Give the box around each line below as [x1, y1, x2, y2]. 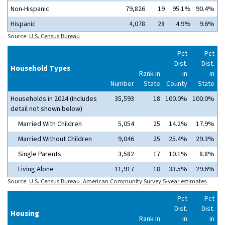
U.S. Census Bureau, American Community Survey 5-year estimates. [29, 177, 208, 186]
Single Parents [18, 149, 61, 159]
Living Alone [18, 164, 54, 174]
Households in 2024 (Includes [11, 94, 97, 104]
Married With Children [18, 119, 82, 129]
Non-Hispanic [11, 4, 49, 14]
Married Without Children [18, 134, 92, 144]
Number [110, 79, 134, 89]
